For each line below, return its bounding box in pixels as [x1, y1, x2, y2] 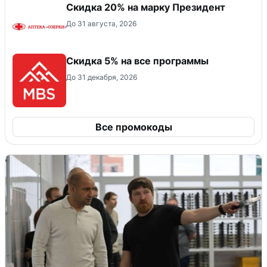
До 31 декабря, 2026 [66, 72, 137, 82]
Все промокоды [95, 120, 172, 133]
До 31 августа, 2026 [66, 18, 136, 28]
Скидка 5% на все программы [66, 54, 209, 67]
